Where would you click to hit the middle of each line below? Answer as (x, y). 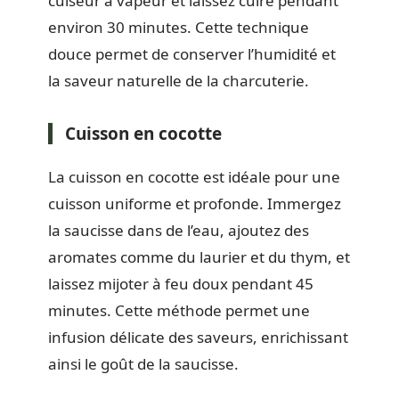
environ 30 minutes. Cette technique (179, 27)
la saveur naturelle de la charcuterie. (179, 80)
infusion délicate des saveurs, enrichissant (198, 337)
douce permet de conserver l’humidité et (192, 53)
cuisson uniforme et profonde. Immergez (195, 204)
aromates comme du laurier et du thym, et (199, 257)
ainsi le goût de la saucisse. (143, 364)
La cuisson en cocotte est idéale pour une (194, 177)
